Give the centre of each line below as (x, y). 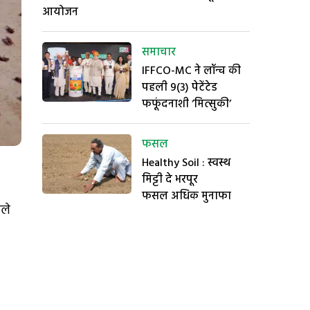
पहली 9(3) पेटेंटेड (180, 88)
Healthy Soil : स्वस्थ (186, 163)
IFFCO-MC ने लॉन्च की (191, 71)
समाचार (159, 53)
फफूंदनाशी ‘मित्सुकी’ (186, 104)
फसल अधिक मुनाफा (186, 197)
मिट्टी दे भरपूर (170, 180)
